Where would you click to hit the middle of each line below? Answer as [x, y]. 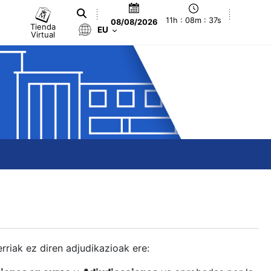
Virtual [43, 34]
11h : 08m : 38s [194, 21]
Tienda [43, 26]
